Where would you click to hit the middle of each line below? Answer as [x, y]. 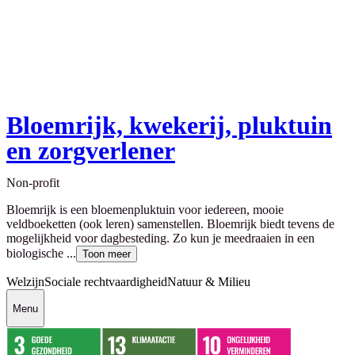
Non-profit [33, 183]
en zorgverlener [91, 151]
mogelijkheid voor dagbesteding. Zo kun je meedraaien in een [160, 239]
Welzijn [25, 282]
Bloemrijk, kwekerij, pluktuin [169, 126]
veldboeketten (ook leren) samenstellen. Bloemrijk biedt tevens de [170, 224]
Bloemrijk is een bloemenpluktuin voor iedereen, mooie [145, 210]
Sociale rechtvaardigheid [106, 282]
